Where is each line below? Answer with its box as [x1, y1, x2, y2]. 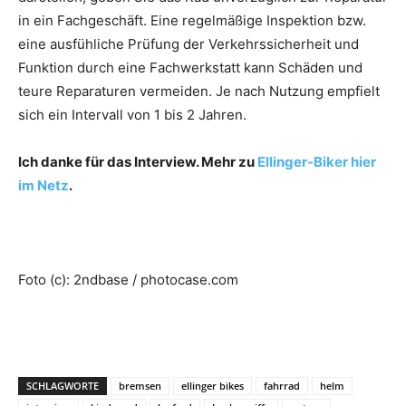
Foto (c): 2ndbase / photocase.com [18, 271, 238, 288]
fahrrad [264, 379, 300, 392]
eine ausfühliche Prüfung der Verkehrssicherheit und [18, 35, 359, 53]
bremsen [119, 379, 161, 392]
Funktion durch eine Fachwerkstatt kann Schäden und [18, 59, 362, 76]
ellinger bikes [181, 379, 244, 392]
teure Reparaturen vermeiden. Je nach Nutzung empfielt [18, 82, 380, 100]
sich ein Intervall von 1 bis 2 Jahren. [18, 106, 246, 123]
